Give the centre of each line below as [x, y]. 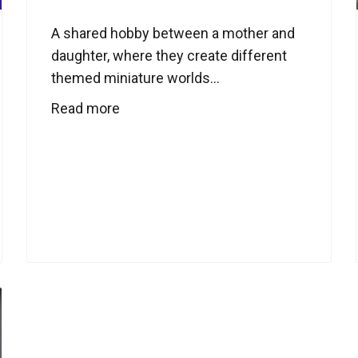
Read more [86, 108]
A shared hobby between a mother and [173, 33]
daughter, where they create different [169, 55]
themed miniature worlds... [136, 78]
